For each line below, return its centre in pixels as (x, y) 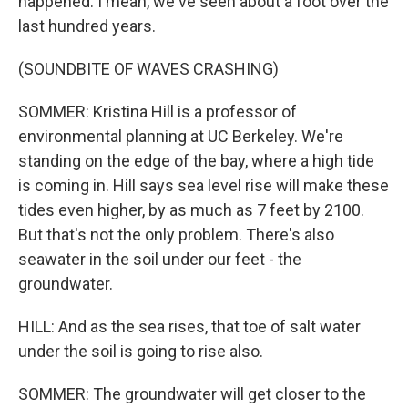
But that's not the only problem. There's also (176, 235)
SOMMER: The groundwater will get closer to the (192, 394)
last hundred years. (87, 26)
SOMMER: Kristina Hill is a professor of (158, 112)
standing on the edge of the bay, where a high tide (196, 161)
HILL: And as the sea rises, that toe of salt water (189, 326)
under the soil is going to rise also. (141, 351)
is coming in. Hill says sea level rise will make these (204, 185)
